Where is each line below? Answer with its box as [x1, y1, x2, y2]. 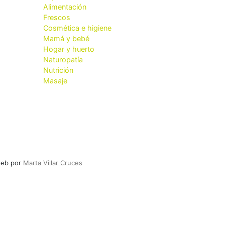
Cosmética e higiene [43, 24, 111, 32]
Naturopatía [43, 55, 83, 64]
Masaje [43, 76, 67, 85]
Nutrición [43, 66, 73, 74]
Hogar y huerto [43, 45, 94, 53]
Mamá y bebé [43, 34, 89, 43]
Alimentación [43, 3, 86, 11]
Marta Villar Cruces [23, 159, 82, 167]
